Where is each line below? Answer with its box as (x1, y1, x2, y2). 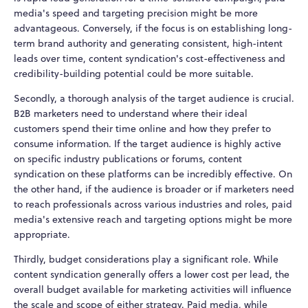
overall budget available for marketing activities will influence (14, 282, 291, 296)
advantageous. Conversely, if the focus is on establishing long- (14, 21, 292, 35)
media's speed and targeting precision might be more (14, 5, 258, 20)
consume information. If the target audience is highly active (14, 136, 281, 151)
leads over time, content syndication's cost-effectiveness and (14, 51, 285, 65)
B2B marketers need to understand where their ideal (14, 106, 247, 120)
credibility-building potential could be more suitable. (14, 66, 254, 80)
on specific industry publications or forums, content (14, 151, 242, 166)
